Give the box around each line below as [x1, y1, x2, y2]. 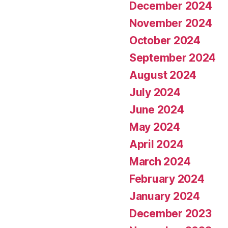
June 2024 [129, 103, 184, 116]
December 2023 [129, 207, 212, 220]
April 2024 [129, 137, 184, 151]
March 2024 [129, 155, 191, 168]
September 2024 [129, 51, 216, 64]
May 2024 [129, 120, 180, 133]
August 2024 [129, 68, 197, 81]
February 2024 [129, 172, 205, 185]
